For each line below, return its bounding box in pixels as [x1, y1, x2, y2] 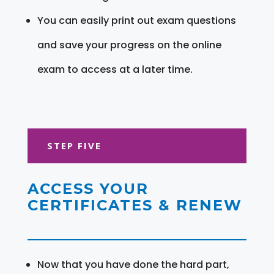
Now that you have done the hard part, [37, 257, 229, 272]
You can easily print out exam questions [37, 13, 236, 28]
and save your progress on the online [37, 37, 221, 52]
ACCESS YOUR [27, 179, 149, 198]
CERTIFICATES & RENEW [27, 196, 242, 214]
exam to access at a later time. [37, 62, 193, 76]
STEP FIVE [46, 139, 102, 152]
